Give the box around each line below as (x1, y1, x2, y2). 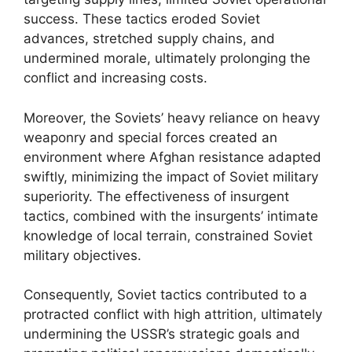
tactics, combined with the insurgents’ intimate (24, 207, 318, 224)
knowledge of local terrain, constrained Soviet (24, 227, 313, 244)
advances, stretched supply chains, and (24, 31, 275, 46)
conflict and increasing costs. (24, 70, 207, 86)
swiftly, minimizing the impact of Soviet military (24, 168, 318, 185)
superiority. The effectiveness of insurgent (24, 188, 289, 204)
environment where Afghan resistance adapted (24, 148, 321, 165)
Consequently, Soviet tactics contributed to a (24, 287, 307, 302)
